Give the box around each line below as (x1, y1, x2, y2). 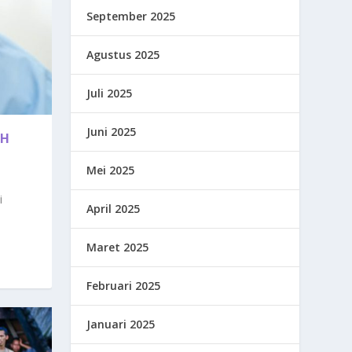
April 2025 (86, 201, 141, 217)
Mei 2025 (86, 163, 135, 178)
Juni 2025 (86, 124, 137, 140)
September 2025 (86, 9, 176, 24)
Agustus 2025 (86, 47, 160, 63)
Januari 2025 (86, 317, 156, 332)
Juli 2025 (86, 86, 133, 101)
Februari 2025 (86, 278, 161, 294)
